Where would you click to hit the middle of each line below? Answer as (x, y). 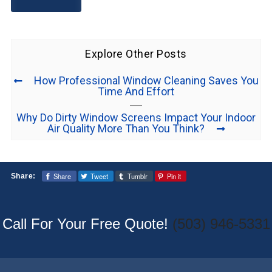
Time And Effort (136, 91)
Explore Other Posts (136, 53)
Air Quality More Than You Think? (126, 128)
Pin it (174, 176)
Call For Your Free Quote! (87, 224)
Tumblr (137, 176)
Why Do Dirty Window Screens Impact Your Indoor (136, 117)
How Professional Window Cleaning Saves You (146, 80)
